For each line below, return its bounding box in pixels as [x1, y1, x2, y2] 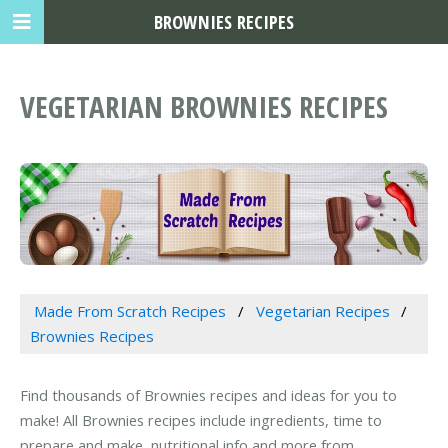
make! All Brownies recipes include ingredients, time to [20, 410, 382, 431]
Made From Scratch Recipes [33, 300, 226, 321]
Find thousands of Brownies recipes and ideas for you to [20, 385, 397, 406]
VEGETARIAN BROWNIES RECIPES [20, 87, 388, 127]
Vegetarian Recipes [255, 300, 390, 321]
